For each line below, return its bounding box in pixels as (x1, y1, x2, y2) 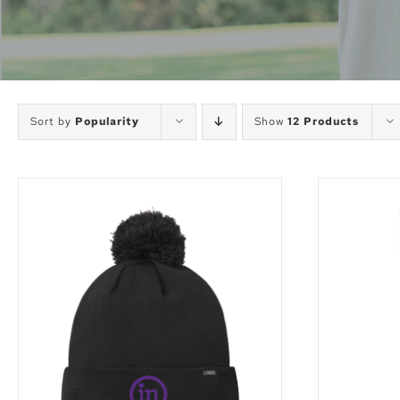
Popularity (75, 114, 139, 129)
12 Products (287, 114, 359, 129)
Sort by (30, 114, 75, 129)
